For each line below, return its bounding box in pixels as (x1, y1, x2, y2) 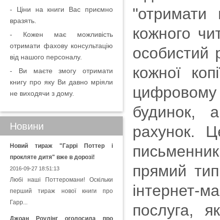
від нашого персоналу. (10, 53, 82, 61)
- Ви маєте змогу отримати (10, 67, 113, 75)
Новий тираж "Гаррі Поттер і (10, 142, 113, 149)
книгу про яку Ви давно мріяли (10, 78, 113, 86)
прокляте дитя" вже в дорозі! (10, 154, 95, 161)
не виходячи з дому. (10, 89, 74, 97)
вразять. (10, 17, 36, 25)
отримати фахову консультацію (10, 42, 113, 50)
